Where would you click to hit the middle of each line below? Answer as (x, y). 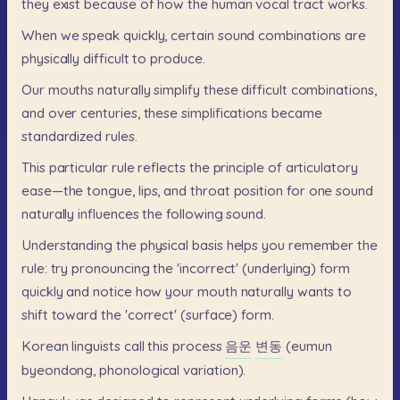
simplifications (225, 112)
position (258, 190)
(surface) (209, 314)
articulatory (321, 167)
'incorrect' (208, 268)
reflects (162, 167)
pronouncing (111, 268)
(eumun (309, 346)
